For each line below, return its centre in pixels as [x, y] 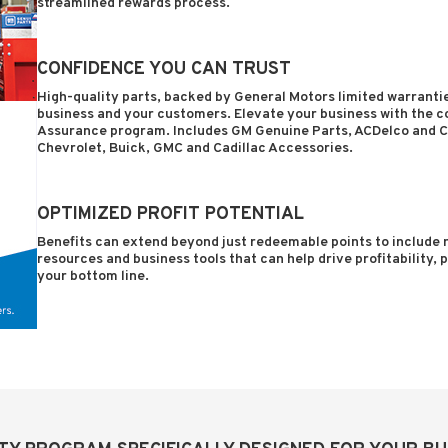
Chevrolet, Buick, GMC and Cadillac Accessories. [195, 148]
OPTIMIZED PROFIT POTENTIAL [170, 214]
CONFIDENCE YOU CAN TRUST [164, 69]
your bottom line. [93, 276]
